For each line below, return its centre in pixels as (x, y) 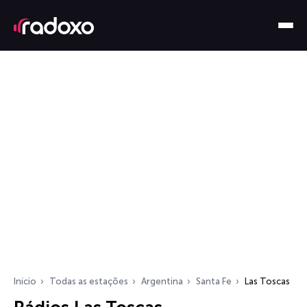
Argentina (162, 281)
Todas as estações (89, 281)
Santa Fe (214, 281)
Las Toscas (267, 281)
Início (25, 281)
